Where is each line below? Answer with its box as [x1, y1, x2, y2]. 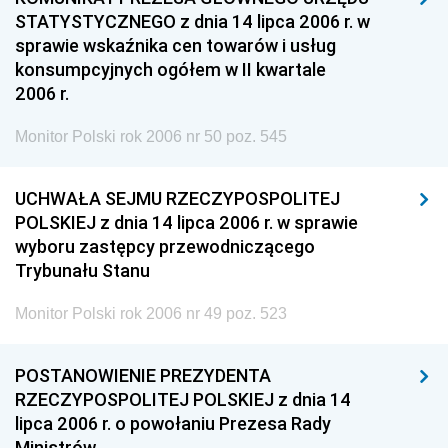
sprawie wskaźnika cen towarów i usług [15, 34, 336, 57]
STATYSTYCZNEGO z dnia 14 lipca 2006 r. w [15, 10, 370, 33]
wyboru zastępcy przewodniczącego [15, 235, 315, 258]
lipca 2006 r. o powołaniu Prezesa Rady [15, 412, 331, 435]
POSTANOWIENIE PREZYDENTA [15, 364, 271, 387]
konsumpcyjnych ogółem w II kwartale [15, 58, 326, 81]
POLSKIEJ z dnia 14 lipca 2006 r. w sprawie [15, 211, 358, 234]
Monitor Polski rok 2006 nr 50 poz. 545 [15, 128, 287, 145]
